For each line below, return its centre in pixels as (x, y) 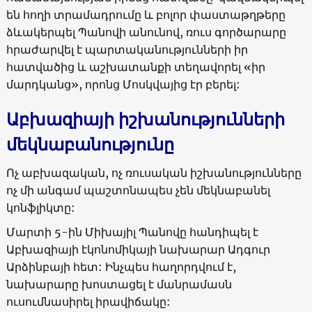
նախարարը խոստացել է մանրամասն (119, 284)
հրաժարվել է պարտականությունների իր (127, 49)
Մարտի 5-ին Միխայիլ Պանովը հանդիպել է (132, 232)
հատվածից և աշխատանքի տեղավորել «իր (135, 67)
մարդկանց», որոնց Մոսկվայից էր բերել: (123, 84)
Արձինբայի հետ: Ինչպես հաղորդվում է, (121, 266)
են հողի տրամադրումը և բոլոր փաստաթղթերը (146, 14)
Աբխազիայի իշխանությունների (145, 119)
